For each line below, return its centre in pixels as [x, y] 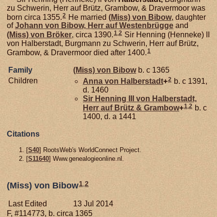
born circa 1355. [34, 17]
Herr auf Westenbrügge [130, 26]
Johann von [38, 26]
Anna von [102, 81]
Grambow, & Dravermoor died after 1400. [77, 53]
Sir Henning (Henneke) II [166, 35]
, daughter [189, 17]
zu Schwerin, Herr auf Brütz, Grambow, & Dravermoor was [106, 8]
